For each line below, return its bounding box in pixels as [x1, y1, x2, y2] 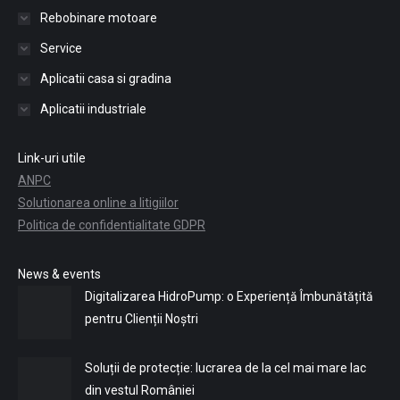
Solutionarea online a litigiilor [18, 196, 179, 210]
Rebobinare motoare [40, 11, 157, 25]
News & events [18, 267, 101, 281]
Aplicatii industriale [40, 102, 146, 116]
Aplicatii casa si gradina [40, 71, 171, 86]
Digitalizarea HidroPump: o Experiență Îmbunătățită [85, 289, 373, 304]
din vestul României [85, 383, 195, 397]
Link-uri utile [18, 151, 86, 165]
